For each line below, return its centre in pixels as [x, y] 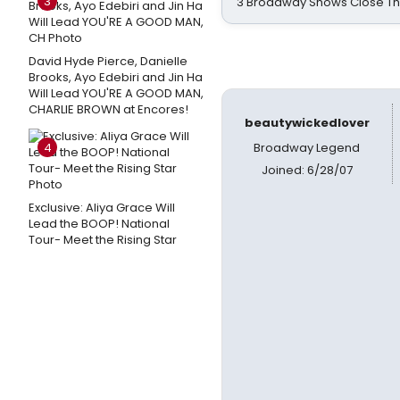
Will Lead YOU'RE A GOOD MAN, [116, 93]
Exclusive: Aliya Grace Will [102, 208]
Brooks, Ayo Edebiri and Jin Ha [116, 77]
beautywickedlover [307, 123]
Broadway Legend [307, 148]
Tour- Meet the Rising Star [103, 240]
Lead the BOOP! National [99, 224]
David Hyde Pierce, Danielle [108, 61]
